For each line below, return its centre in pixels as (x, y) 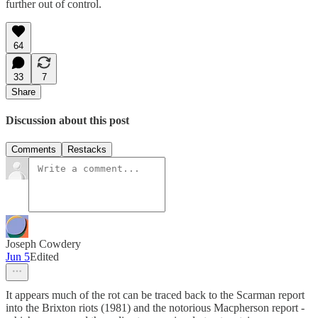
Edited (44, 257)
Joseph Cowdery (43, 244)
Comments (34, 150)
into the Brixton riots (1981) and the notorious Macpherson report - (155, 308)
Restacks (87, 150)
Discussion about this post (67, 121)
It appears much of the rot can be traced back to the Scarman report (155, 295)
